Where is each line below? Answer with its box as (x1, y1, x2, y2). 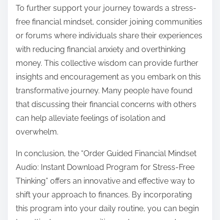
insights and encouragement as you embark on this (16, 72, 201, 82)
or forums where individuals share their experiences (16, 31, 202, 41)
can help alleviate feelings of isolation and (16, 113, 165, 123)
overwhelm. (16, 127, 58, 137)
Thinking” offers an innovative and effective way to (16, 176, 195, 186)
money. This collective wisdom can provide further (16, 58, 198, 68)
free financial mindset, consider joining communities (16, 17, 202, 27)
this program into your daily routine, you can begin (16, 204, 199, 214)
